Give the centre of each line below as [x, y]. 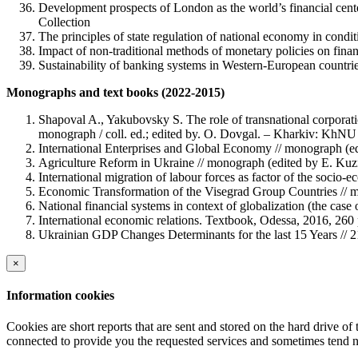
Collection [64, 22]
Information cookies [60, 295]
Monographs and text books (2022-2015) [115, 92]
